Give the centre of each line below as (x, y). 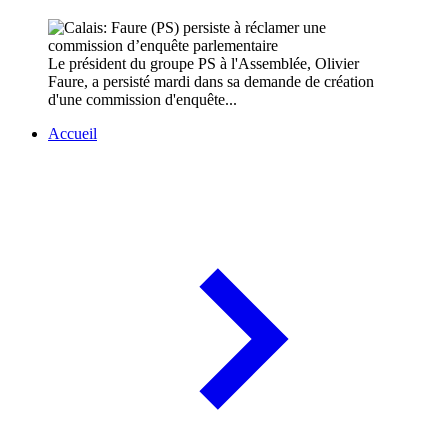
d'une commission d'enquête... (142, 100)
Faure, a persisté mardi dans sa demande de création (211, 82)
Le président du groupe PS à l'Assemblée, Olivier (203, 64)
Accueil (72, 134)
